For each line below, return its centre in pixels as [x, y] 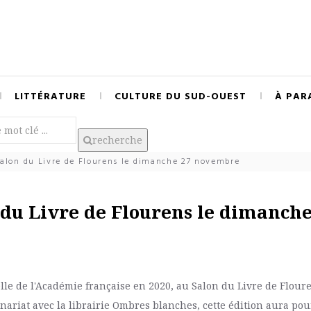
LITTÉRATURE [50, 97]
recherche [117, 140]
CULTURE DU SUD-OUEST [180, 97]
